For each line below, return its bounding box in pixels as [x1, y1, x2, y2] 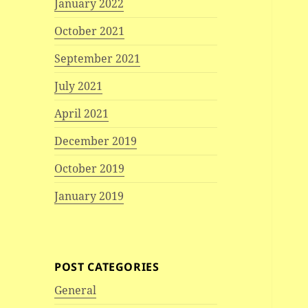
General [54, 283, 97, 298]
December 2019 [54, 133, 137, 149]
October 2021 [54, 23, 125, 39]
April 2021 [54, 106, 109, 122]
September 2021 [54, 51, 141, 67]
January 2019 [54, 188, 124, 204]
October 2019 [54, 161, 125, 177]
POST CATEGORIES [54, 259, 159, 275]
